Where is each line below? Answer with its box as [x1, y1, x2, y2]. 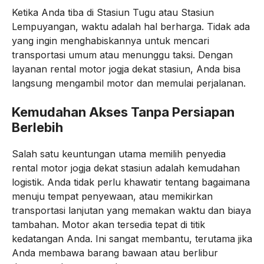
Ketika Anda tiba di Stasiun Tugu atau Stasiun [12, 6, 214, 18]
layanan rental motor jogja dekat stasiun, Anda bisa [12, 63, 240, 75]
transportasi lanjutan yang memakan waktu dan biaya [12, 204, 251, 216]
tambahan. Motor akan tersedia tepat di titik [12, 219, 205, 230]
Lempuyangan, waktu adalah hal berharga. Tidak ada [12, 21, 250, 32]
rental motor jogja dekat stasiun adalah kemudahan [12, 162, 240, 174]
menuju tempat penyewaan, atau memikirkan [12, 190, 213, 202]
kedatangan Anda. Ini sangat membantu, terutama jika [12, 233, 252, 245]
